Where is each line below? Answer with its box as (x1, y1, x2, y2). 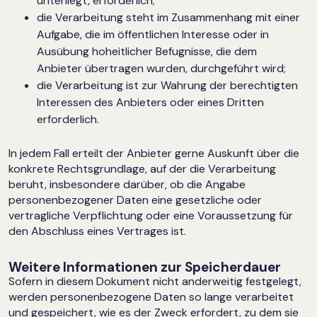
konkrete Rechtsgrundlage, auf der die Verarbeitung (8, 161, 276, 177)
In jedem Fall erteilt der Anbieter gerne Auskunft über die (8, 146, 299, 161)
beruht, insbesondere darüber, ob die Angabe (8, 177, 246, 192)
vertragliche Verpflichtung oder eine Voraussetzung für (8, 208, 293, 224)
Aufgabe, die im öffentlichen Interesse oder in (37, 26, 269, 42)
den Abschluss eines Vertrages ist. (8, 224, 186, 239)
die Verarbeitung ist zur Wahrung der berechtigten (37, 77, 298, 93)
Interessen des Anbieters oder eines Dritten (37, 94, 264, 110)
